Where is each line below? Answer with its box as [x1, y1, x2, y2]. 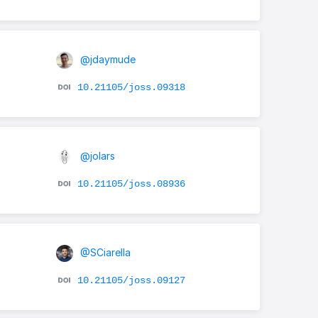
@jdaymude [77, 53, 136, 65]
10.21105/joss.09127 [77, 274, 185, 286]
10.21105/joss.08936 [77, 177, 185, 190]
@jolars [77, 149, 115, 162]
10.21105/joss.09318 [77, 81, 185, 93]
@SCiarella [77, 246, 131, 258]
